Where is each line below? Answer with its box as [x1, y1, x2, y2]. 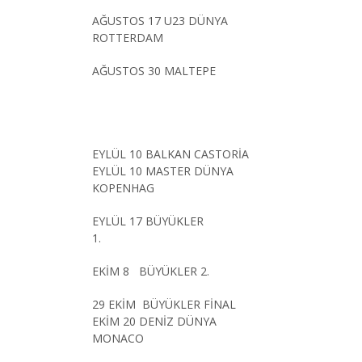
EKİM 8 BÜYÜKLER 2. [92, 263, 209, 279]
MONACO [92, 330, 144, 346]
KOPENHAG [92, 179, 154, 196]
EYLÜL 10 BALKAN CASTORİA [92, 145, 252, 162]
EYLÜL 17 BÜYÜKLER [92, 213, 204, 229]
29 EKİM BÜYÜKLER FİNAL [92, 296, 265, 312]
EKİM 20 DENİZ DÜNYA [92, 313, 217, 329]
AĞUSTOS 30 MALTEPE [92, 62, 216, 78]
